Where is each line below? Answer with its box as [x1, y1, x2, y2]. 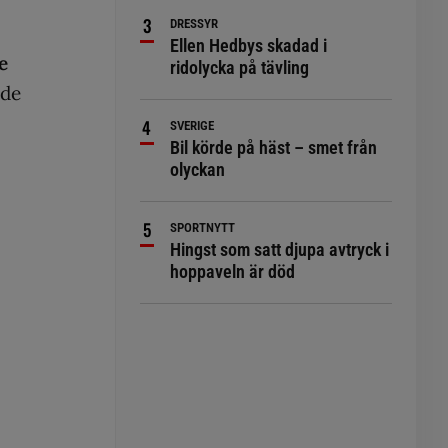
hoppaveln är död [170, 261, 296, 282]
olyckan [170, 159, 226, 180]
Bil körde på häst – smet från [170, 137, 378, 158]
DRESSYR [170, 16, 219, 31]
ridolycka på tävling [170, 57, 310, 78]
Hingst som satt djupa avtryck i [170, 239, 390, 260]
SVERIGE [170, 118, 215, 133]
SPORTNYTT [170, 220, 236, 235]
